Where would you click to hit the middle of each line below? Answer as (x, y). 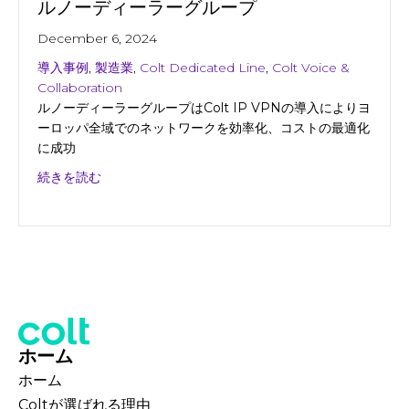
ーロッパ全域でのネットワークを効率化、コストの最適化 (204, 127)
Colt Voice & (311, 67)
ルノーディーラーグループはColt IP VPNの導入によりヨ (204, 107)
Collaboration (80, 87)
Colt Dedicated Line (203, 67)
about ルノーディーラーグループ (198, 176)
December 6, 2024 (97, 38)
